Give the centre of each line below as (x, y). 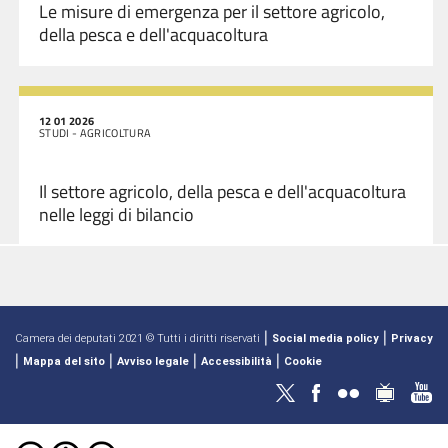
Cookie (303, 361)
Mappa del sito (64, 361)
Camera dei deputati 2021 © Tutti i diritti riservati (137, 338)
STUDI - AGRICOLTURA (95, 133)
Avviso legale (153, 361)
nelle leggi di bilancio (116, 214)
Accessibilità (236, 361)
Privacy (412, 338)
